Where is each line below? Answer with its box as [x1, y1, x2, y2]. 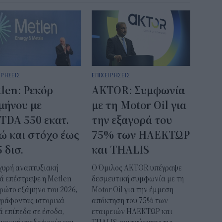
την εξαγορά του [91, 114, 172, 127]
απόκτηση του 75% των [91, 196, 168, 206]
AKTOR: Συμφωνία [91, 84, 185, 98]
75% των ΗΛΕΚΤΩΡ [91, 129, 190, 142]
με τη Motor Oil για [91, 99, 186, 112]
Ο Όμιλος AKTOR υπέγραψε [91, 164, 182, 173]
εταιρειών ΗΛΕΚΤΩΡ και [91, 207, 172, 217]
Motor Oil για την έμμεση [91, 185, 173, 195]
